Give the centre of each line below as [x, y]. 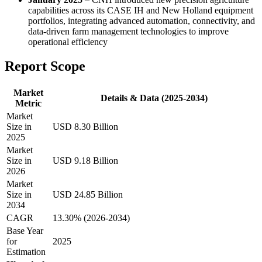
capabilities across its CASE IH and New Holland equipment [141, 10]
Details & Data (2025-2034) [154, 98]
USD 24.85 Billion [88, 195]
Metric [28, 104]
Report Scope [45, 66]
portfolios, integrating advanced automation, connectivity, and [142, 20]
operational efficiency [68, 42]
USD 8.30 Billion [85, 127]
